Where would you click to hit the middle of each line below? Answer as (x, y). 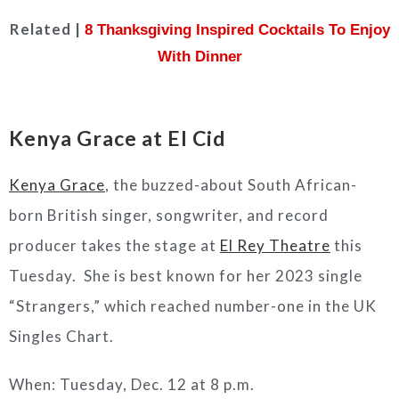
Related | (47, 29)
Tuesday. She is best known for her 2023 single (186, 276)
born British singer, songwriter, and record (169, 215)
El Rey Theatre (275, 245)
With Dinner (199, 57)
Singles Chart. (63, 336)
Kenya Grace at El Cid (117, 138)
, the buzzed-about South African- (231, 185)
